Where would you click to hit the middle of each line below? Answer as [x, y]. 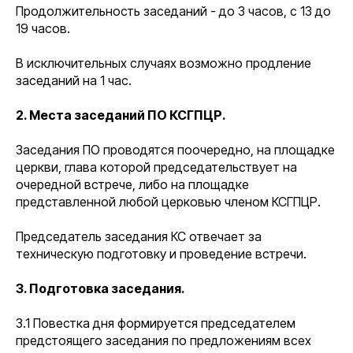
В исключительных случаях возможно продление [163, 63]
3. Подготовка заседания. [100, 288]
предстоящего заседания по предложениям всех [163, 340]
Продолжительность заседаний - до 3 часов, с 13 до [173, 11]
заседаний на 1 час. [74, 80]
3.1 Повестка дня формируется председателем [156, 323]
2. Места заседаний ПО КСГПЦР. [121, 115]
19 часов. [43, 28]
